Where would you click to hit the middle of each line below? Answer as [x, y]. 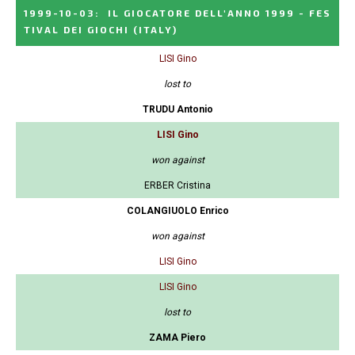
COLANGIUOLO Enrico [177, 211]
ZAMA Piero [177, 338]
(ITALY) [155, 30]
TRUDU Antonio [177, 110]
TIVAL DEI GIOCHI [76, 30]
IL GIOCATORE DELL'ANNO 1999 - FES [219, 13]
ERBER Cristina [177, 186]
